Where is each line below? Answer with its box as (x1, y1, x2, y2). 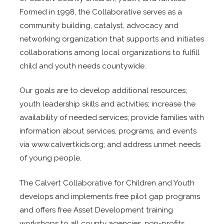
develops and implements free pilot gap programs (19, 191, 200, 201)
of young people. (19, 153, 82, 163)
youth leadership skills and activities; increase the (19, 99, 196, 109)
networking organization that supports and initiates (19, 34, 204, 43)
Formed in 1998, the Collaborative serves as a (19, 7, 182, 16)
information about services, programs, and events (19, 126, 197, 136)
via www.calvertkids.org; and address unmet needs (19, 140, 201, 149)
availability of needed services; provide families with (19, 113, 204, 122)
